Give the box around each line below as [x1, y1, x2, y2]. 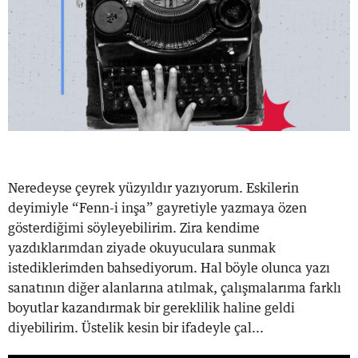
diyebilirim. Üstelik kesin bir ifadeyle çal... [8, 321, 264, 335]
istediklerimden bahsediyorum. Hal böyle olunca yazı [8, 261, 330, 275]
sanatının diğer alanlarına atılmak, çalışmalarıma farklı [8, 281, 341, 295]
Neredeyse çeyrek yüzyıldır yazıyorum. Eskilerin [8, 181, 299, 195]
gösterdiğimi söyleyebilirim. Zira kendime [8, 221, 260, 235]
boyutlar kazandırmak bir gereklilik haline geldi [8, 301, 295, 315]
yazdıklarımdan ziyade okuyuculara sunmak [8, 241, 276, 255]
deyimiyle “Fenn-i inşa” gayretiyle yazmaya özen [8, 201, 307, 215]
